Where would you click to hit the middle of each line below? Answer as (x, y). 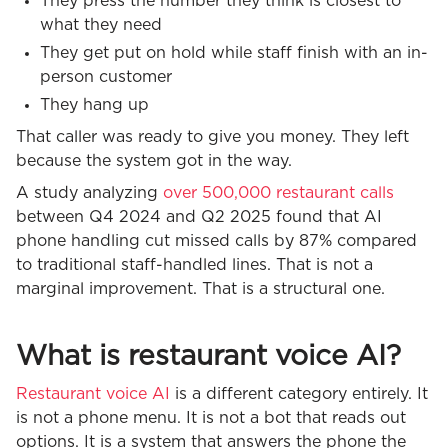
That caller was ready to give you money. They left (212, 136)
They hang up (94, 104)
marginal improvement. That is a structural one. (200, 288)
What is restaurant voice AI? (208, 356)
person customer (106, 76)
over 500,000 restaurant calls (278, 192)
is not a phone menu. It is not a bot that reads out (211, 417)
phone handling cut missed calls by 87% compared (216, 240)
